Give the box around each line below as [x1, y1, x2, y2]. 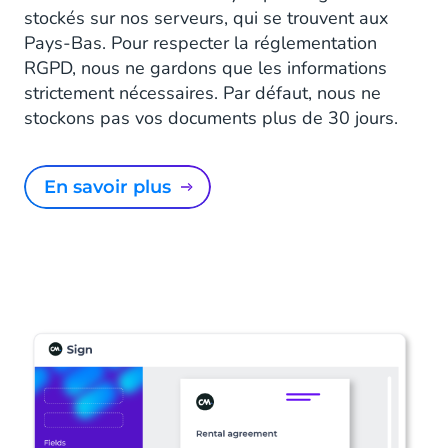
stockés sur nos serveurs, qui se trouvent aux [24, 5, 388, 30]
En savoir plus [56, 175, 171, 198]
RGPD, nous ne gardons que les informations [24, 55, 387, 80]
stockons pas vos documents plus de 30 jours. [24, 105, 398, 130]
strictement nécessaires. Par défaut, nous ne [24, 80, 381, 105]
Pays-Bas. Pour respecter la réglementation [24, 30, 377, 55]
